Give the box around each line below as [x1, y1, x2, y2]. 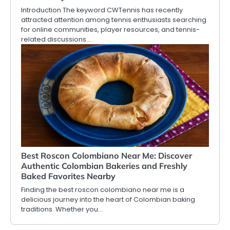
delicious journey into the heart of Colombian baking [21, 194, 195, 204]
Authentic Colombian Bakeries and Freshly [21, 160, 187, 171]
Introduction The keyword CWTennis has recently [21, 5, 183, 15]
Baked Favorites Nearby [21, 170, 116, 181]
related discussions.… [21, 34, 92, 44]
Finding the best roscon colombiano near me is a [21, 184, 184, 195]
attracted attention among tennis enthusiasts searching [21, 14, 206, 25]
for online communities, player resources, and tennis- [21, 24, 200, 34]
